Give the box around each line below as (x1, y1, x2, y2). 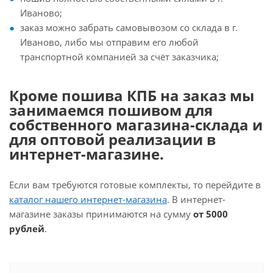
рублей (9, 222, 44, 235)
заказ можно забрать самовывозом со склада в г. (20, 21, 238, 34)
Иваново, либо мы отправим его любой (20, 36, 199, 48)
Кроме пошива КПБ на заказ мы (9, 85, 254, 105)
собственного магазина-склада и (9, 115, 263, 135)
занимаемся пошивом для (9, 100, 213, 120)
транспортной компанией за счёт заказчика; (20, 51, 219, 63)
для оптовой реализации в (9, 129, 216, 149)
